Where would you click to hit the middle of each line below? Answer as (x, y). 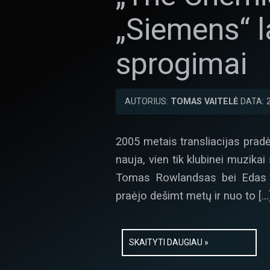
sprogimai (181, 64)
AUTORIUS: (148, 102)
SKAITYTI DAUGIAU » (169, 243)
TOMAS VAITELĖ (204, 102)
